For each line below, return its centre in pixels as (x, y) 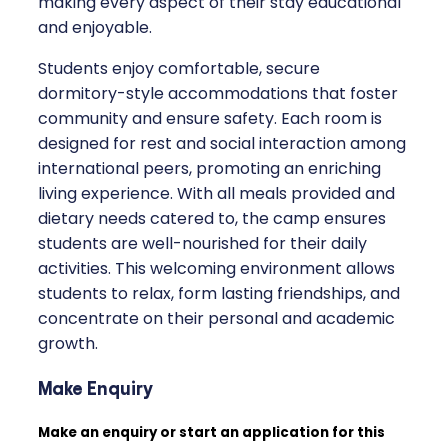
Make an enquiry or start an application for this (211, 432)
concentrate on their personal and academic (216, 318)
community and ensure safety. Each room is (210, 118)
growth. (68, 343)
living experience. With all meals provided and (216, 193)
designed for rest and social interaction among (222, 143)
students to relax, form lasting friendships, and (219, 293)
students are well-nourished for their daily (202, 243)
